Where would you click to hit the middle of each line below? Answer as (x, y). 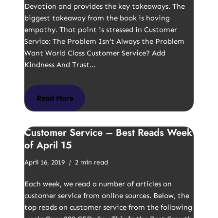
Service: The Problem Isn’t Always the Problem (104, 41)
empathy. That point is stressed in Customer (101, 30)
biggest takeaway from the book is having (97, 18)
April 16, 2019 (45, 162)
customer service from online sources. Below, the (107, 196)
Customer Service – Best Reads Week (108, 133)
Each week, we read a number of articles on (98, 184)
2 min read (91, 162)
